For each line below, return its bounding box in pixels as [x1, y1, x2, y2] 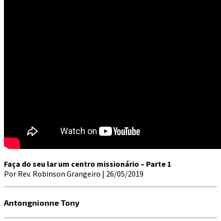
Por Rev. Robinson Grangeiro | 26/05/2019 [4, 168, 144, 179]
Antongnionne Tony [4, 197, 79, 207]
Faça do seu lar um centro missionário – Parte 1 [4, 158, 171, 169]
